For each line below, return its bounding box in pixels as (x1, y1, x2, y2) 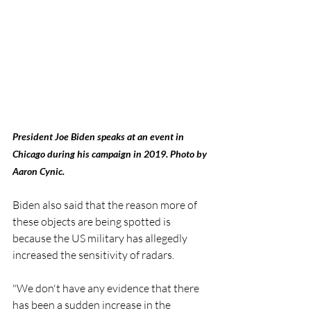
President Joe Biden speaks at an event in (12, 130, 186, 142)
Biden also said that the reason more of (12, 197, 199, 212)
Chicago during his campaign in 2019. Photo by (12, 147, 209, 160)
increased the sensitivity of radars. (12, 247, 176, 262)
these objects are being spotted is (12, 214, 173, 228)
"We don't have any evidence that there (12, 280, 201, 295)
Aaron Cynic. (12, 165, 67, 177)
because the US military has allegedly (12, 230, 190, 245)
